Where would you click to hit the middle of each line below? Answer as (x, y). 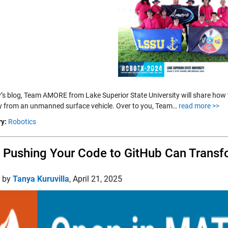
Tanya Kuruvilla (41, 179)
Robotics (22, 122)
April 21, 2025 (97, 179)
